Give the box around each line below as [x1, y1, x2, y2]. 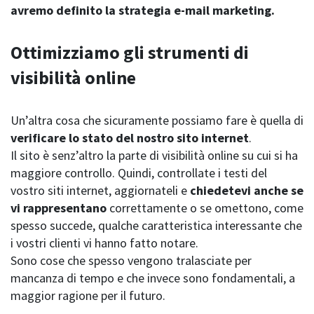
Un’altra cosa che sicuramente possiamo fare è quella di [11, 112, 303, 129]
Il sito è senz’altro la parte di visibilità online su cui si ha [11, 147, 298, 164]
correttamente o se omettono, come [107, 200, 303, 217]
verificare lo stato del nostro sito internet [11, 130, 249, 146]
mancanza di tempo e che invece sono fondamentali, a [11, 270, 295, 287]
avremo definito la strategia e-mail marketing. [11, 2, 275, 19]
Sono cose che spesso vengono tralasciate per [11, 252, 252, 269]
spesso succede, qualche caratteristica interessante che [11, 217, 302, 234]
